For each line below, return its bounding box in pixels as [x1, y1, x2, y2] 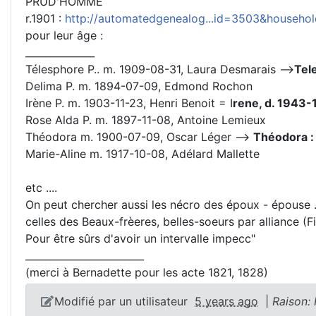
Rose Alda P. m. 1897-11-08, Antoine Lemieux [25, 112, 266, 127]
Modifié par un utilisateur [54, 293, 195, 308]
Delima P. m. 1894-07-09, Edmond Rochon [25, 78, 253, 93]
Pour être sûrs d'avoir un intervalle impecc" [25, 231, 255, 245]
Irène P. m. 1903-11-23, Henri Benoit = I [25, 95, 233, 110]
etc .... [25, 180, 57, 195]
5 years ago [195, 293, 258, 308]
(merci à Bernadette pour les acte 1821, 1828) [25, 265, 268, 279]
